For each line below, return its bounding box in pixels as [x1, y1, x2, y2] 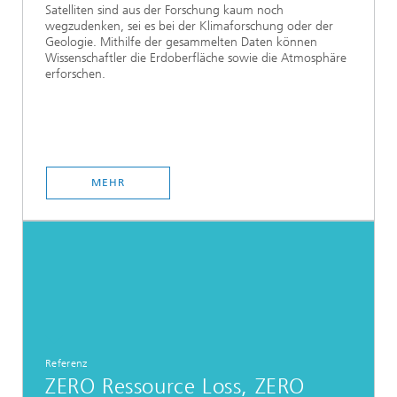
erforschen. [45, 66, 105, 82]
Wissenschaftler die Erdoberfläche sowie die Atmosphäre [45, 50, 346, 66]
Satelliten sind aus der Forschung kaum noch [45, 2, 284, 18]
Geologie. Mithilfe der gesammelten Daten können [45, 34, 317, 50]
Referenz [45, 357, 88, 370]
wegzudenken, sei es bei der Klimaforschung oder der [45, 18, 333, 34]
